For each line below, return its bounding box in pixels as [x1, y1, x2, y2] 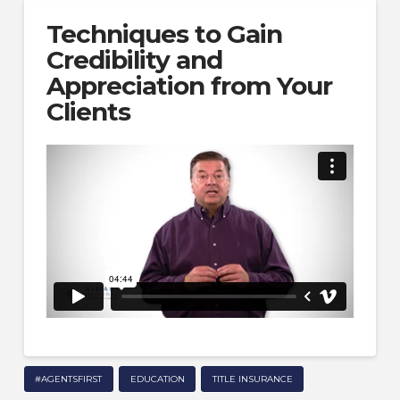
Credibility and [46, 44, 223, 75]
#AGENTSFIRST [35, 372, 103, 385]
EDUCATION [129, 372, 185, 385]
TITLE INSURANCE [212, 372, 293, 385]
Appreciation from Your [46, 70, 333, 101]
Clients [46, 96, 131, 127]
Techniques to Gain [46, 18, 283, 49]
